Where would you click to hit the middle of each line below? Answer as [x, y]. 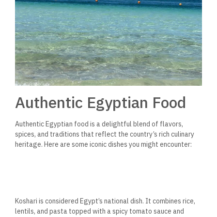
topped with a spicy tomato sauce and [127, 211]
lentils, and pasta [42, 211]
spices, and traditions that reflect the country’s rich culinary [105, 134]
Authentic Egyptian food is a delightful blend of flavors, [99, 124]
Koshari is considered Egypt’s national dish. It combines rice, [105, 201]
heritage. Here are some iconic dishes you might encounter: [104, 144]
